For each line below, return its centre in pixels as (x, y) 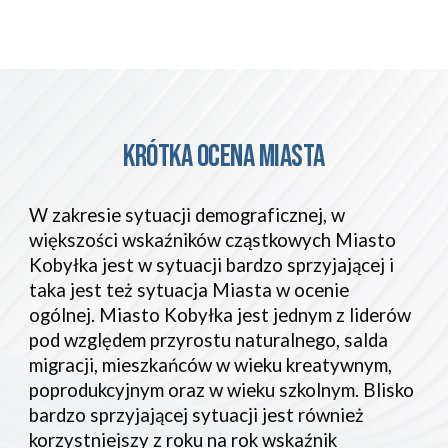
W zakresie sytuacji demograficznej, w (187, 215)
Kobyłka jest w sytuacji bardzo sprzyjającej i (212, 265)
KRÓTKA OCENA (191, 156)
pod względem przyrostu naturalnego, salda (209, 340)
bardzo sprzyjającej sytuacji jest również (197, 415)
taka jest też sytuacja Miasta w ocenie (189, 290)
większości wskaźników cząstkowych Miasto (213, 240)
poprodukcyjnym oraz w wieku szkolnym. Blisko (222, 390)
